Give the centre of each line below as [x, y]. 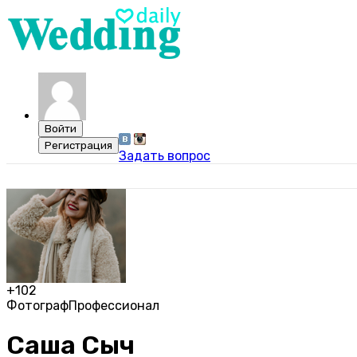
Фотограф [37, 306]
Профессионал [114, 306]
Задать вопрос [165, 156]
